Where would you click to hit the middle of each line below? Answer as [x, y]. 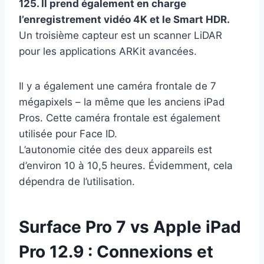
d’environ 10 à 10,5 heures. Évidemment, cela [126, 166]
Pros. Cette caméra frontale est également [120, 118]
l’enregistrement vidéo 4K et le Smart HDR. [124, 20]
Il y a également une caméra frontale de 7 [118, 86]
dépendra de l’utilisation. [77, 182]
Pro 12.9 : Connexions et [116, 252]
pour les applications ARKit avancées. [108, 52]
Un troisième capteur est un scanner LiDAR [121, 36]
